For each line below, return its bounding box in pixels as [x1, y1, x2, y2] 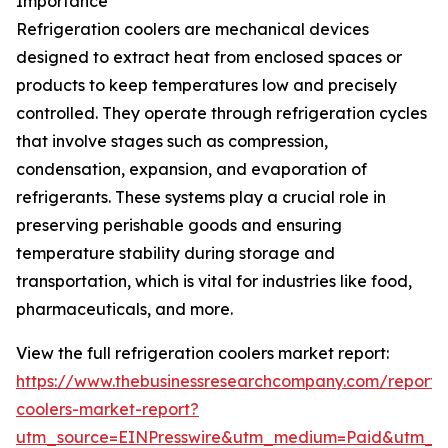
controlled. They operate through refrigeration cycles [16, 103, 427, 124]
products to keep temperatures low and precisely [16, 75, 397, 96]
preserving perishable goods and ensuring [16, 215, 342, 236]
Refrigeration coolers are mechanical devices [16, 19, 369, 40]
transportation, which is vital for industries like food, [16, 271, 412, 292]
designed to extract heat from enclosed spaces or [16, 47, 402, 68]
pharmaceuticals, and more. [16, 299, 233, 320]
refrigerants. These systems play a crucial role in [16, 187, 386, 208]
